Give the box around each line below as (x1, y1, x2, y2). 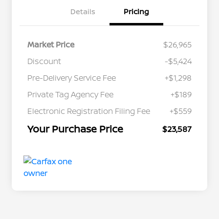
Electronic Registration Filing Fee (27, 105, 150, 116)
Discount (27, 55, 61, 66)
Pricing (124, 6, 149, 17)
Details (70, 6, 95, 17)
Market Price (27, 39, 74, 50)
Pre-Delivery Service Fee (27, 72, 116, 83)
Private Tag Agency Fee (27, 88, 113, 100)
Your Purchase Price (27, 122, 123, 135)
